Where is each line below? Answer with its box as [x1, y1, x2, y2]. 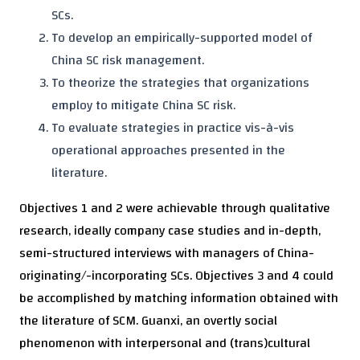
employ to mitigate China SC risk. [51, 93, 235, 118]
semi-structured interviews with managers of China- [19, 241, 314, 266]
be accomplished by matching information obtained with [19, 286, 338, 311]
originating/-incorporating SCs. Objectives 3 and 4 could [19, 264, 333, 288]
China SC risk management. [51, 48, 204, 73]
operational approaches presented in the [51, 138, 285, 163]
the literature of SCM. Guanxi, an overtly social [19, 309, 277, 333]
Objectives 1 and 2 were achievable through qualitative [19, 196, 330, 221]
